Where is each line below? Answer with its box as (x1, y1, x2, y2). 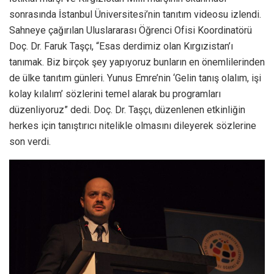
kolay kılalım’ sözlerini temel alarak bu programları (9, 88, 221, 100)
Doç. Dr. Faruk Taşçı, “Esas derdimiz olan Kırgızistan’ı (9, 40, 233, 53)
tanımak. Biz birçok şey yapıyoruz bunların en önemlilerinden (9, 56, 265, 68)
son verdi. (9, 136, 51, 148)
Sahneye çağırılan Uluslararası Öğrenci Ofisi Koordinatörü (9, 24, 252, 37)
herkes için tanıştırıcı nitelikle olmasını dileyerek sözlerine (9, 120, 256, 132)
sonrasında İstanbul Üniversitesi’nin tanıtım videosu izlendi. (9, 9, 261, 21)
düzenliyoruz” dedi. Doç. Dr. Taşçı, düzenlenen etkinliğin (9, 104, 245, 116)
